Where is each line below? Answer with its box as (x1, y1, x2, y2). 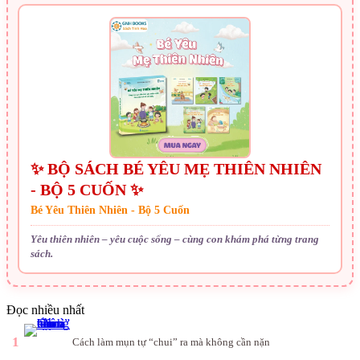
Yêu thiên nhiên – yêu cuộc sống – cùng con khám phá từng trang (31, 233, 319, 246)
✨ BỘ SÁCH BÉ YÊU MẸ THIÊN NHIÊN (31, 160, 321, 178)
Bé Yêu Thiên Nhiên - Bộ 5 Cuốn (31, 204, 190, 217)
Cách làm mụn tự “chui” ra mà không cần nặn (72, 335, 270, 348)
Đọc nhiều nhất (6, 303, 84, 317)
